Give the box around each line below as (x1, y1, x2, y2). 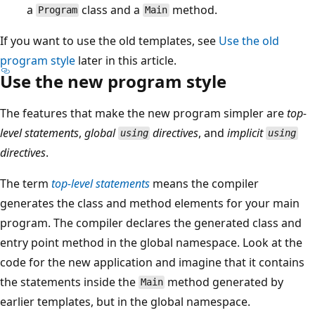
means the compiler (150, 175, 259, 191)
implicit (227, 124, 266, 141)
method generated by (165, 274, 284, 290)
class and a (79, 1, 143, 18)
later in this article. (75, 52, 176, 68)
